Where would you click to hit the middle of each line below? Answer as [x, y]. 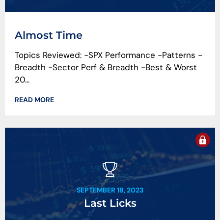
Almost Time [49, 35]
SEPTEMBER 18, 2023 [110, 190]
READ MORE [34, 99]
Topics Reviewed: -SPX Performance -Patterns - [109, 55]
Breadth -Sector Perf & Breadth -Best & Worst [106, 68]
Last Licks [110, 203]
